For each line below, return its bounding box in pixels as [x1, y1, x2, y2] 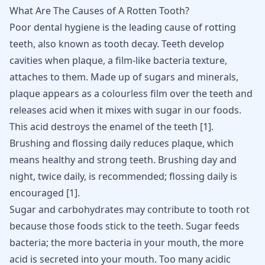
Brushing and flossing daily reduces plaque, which [9, 137, 234, 150]
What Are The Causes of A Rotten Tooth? [9, 4, 189, 17]
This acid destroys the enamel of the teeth [9, 120, 200, 133]
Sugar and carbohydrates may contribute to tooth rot [9, 203, 250, 216]
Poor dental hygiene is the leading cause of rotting [9, 21, 236, 34]
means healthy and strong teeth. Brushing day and [9, 153, 237, 166]
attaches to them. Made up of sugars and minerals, [9, 70, 238, 83]
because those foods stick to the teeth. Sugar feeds [9, 219, 240, 232]
